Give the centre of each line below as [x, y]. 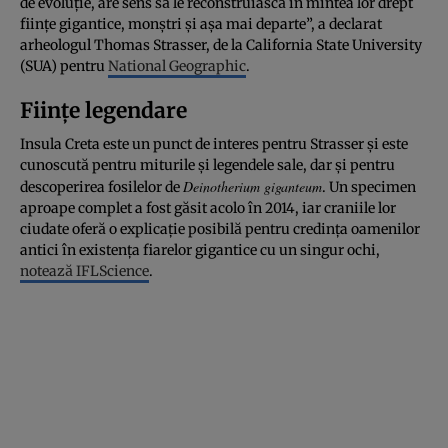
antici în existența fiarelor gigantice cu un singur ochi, [200, 249]
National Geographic [177, 65]
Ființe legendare [103, 110]
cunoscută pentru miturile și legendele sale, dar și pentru [207, 164]
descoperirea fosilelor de [101, 186]
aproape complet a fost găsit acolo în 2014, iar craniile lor [208, 207]
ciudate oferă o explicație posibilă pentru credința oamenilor [220, 228]
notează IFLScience [84, 270]
